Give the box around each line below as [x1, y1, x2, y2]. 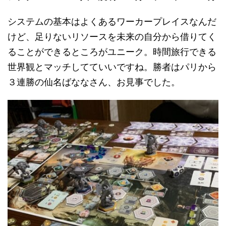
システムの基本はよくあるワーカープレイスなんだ [8, 16, 216, 27]
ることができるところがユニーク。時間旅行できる [8, 46, 216, 58]
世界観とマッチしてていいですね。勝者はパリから [8, 62, 216, 73]
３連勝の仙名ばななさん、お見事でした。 [8, 77, 180, 88]
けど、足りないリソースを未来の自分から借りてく [8, 31, 216, 42]
